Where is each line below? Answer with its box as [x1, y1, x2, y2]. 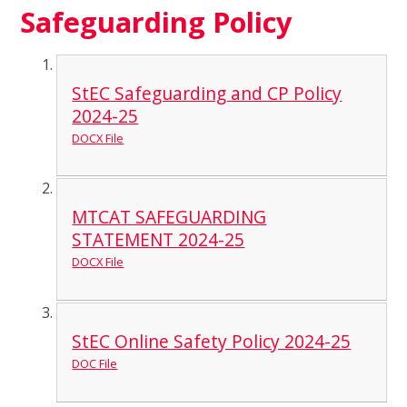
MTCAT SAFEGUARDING [72, 204, 267, 230]
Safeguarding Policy [20, 2, 293, 41]
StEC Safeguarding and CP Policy [72, 80, 342, 105]
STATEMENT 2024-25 [72, 227, 245, 253]
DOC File [72, 354, 118, 372]
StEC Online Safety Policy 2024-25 [72, 328, 352, 353]
